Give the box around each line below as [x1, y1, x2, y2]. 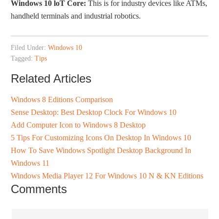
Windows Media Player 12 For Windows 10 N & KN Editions [11, 172, 204, 180]
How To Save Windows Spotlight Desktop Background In [11, 146, 192, 155]
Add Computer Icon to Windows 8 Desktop [11, 121, 146, 130]
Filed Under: [11, 44, 48, 52]
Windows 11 [11, 159, 50, 168]
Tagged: [11, 55, 35, 63]
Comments [11, 182, 67, 196]
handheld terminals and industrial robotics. [11, 12, 141, 21]
